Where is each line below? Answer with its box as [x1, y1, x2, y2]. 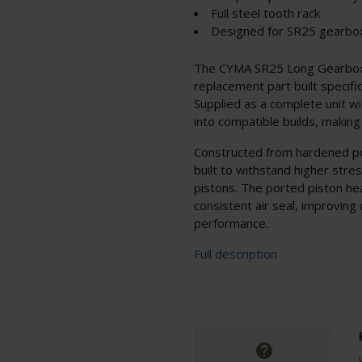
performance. [194, 214, 268, 231]
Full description [194, 245, 277, 262]
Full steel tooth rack [211, 4, 320, 21]
